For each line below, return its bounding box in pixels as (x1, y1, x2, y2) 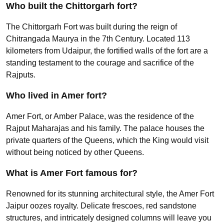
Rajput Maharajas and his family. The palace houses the (6, 124, 204, 133)
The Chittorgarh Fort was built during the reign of (6, 22, 177, 31)
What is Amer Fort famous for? (6, 168, 137, 178)
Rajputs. (6, 70, 35, 79)
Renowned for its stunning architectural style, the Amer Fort (6, 189, 214, 198)
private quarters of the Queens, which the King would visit (6, 136, 208, 145)
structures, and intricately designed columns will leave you (6, 213, 211, 222)
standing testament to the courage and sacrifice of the (6, 58, 194, 67)
